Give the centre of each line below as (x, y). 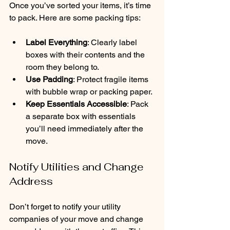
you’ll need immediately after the (85, 128)
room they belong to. (62, 67)
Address (31, 181)
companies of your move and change (77, 219)
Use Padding (49, 79)
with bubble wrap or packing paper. (89, 91)
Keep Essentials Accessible (76, 104)
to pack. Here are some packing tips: (75, 17)
